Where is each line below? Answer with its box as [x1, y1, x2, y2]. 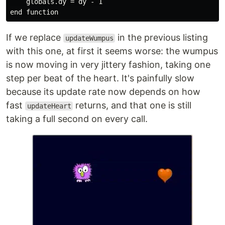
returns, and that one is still [73, 100, 192, 110]
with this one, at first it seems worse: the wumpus [6, 46, 218, 56]
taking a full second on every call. [6, 114, 148, 124]
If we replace [6, 32, 63, 43]
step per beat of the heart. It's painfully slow [6, 73, 194, 83]
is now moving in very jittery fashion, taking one [6, 59, 210, 70]
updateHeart [27, 102, 71, 110]
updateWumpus [65, 34, 114, 42]
